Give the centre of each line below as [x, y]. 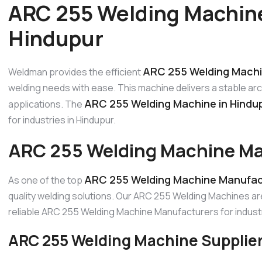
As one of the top [46, 180]
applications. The [46, 104]
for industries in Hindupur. [62, 120]
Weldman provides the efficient [75, 72]
